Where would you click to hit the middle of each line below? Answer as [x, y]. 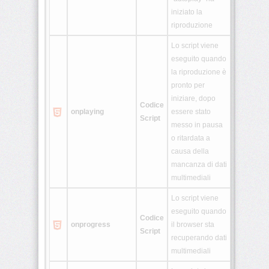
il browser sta [193, 225]
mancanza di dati [199, 165]
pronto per [188, 86]
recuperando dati [199, 238]
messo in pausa [197, 125]
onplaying [87, 112]
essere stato [191, 112]
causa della [190, 152]
